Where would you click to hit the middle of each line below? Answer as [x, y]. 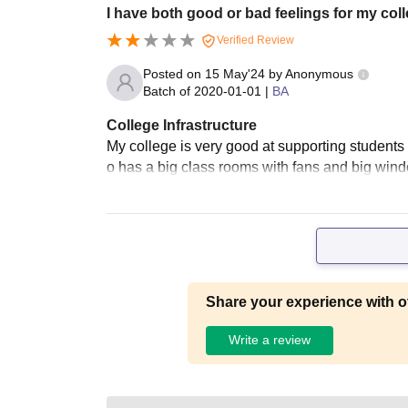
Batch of [167, 91]
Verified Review [254, 40]
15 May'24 [235, 73]
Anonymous [319, 73]
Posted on [174, 73]
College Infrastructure [182, 125]
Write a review [269, 340]
